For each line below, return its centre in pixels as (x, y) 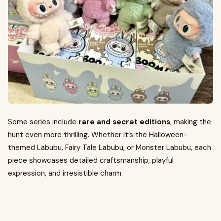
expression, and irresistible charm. (65, 173)
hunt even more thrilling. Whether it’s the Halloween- (98, 135)
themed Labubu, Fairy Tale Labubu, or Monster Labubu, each (110, 147)
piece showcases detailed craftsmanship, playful (91, 160)
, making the (191, 122)
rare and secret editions (124, 122)
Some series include (43, 122)
